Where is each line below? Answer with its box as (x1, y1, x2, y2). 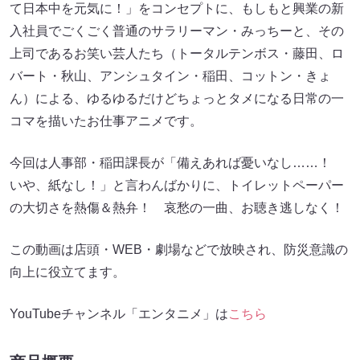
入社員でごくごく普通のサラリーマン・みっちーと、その (10, 24, 344, 39)
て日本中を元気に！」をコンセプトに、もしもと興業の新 (10, 2, 344, 16)
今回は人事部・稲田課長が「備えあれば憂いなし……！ (10, 156, 344, 170)
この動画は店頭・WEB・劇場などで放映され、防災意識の (10, 243, 348, 257)
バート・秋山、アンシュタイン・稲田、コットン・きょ (10, 69, 331, 84)
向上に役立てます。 (10, 265, 125, 280)
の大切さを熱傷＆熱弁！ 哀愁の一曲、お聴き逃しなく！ (10, 201, 344, 215)
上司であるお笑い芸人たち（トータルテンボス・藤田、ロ (10, 47, 344, 61)
